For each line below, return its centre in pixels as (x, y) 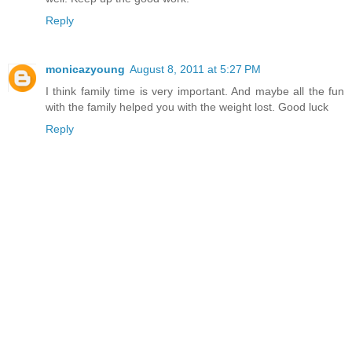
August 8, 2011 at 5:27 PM (195, 70)
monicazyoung (85, 70)
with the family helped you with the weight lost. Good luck (187, 107)
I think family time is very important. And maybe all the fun (195, 92)
